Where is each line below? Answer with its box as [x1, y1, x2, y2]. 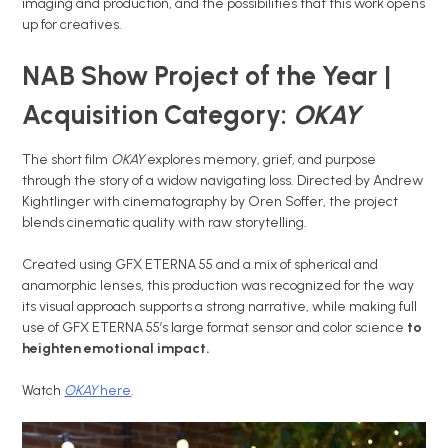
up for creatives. [22, 16, 123, 34]
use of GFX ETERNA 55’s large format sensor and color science [22, 319, 408, 337]
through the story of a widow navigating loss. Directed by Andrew [22, 172, 424, 190]
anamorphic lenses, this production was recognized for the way [22, 277, 415, 295]
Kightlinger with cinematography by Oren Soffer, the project [22, 193, 399, 211]
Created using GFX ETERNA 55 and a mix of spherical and [22, 256, 379, 274]
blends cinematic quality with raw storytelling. [22, 214, 308, 232]
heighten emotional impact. [22, 340, 211, 358]
